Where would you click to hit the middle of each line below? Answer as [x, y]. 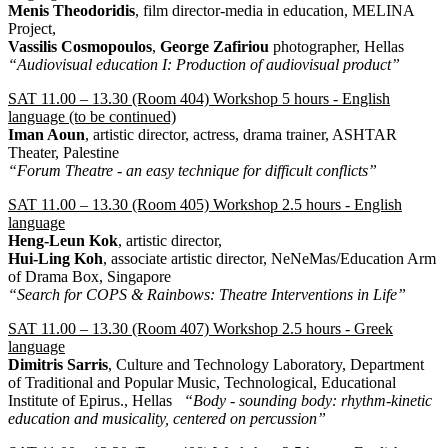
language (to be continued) [92, 117]
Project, [32, 29]
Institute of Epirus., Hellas [96, 401]
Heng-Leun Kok [63, 241]
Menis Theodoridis [71, 11]
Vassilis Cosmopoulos [80, 47]
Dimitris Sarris [58, 365]
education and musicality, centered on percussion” [173, 419]
